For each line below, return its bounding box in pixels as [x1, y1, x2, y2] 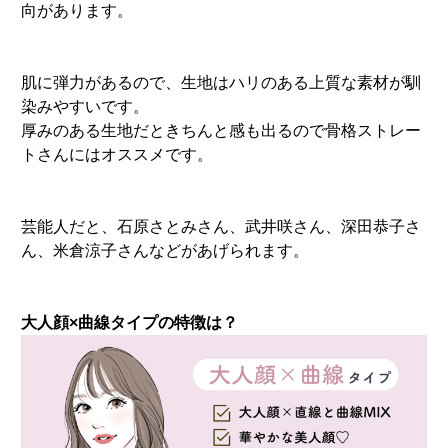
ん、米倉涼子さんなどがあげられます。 [21, 241, 310, 259]
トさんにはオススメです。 [21, 145, 214, 163]
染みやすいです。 [21, 97, 150, 115]
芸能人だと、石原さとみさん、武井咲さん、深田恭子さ [21, 217, 422, 235]
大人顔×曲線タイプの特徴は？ [21, 313, 239, 331]
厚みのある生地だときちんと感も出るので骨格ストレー [21, 121, 422, 139]
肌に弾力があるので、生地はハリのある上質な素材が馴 [21, 73, 422, 91]
